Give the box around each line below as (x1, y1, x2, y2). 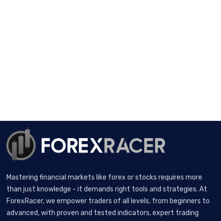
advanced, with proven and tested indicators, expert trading (6, 208, 199, 217)
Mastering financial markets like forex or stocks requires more (6, 173, 203, 182)
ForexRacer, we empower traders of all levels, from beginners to (6, 196, 210, 205)
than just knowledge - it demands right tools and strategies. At (6, 184, 208, 193)
